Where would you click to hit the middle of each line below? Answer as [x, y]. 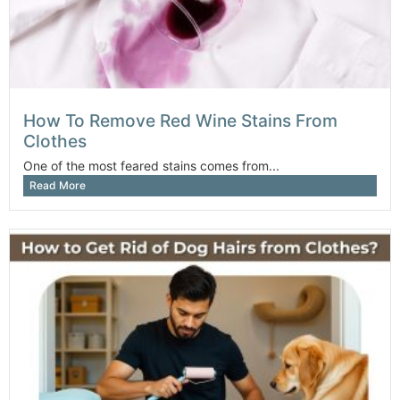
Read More [58, 185]
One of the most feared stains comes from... [151, 165]
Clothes [55, 141]
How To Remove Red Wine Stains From [180, 120]
